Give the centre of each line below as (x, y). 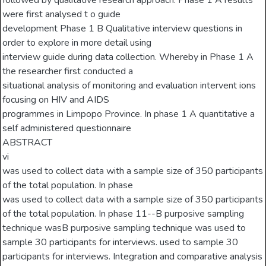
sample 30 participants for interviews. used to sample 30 (121, 243)
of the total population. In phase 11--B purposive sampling (123, 214)
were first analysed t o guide (62, 15)
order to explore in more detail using (77, 43)
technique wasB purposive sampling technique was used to (124, 228)
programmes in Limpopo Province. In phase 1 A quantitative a (129, 114)
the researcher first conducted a (68, 72)
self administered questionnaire (67, 129)
